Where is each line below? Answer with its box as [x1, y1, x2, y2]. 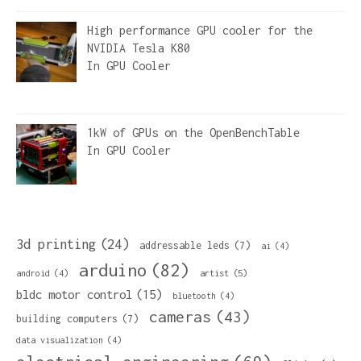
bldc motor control [16, 287, 132, 302]
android [16, 268, 50, 279]
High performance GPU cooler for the [86, 23, 313, 37]
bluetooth [172, 291, 216, 301]
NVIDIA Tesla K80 [86, 40, 190, 55]
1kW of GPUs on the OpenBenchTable [86, 126, 300, 140]
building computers [16, 313, 118, 326]
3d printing [16, 236, 96, 253]
